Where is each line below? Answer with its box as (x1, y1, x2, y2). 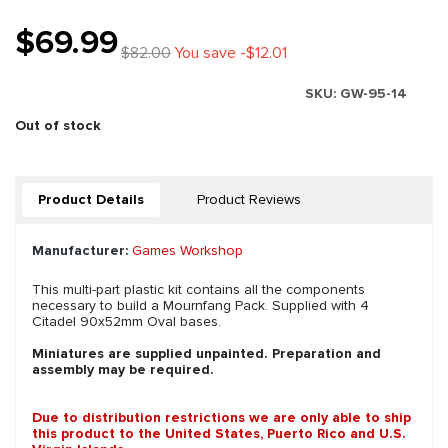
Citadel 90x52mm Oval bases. (32, 313, 221, 331)
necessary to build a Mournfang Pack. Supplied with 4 (32, 297, 369, 315)
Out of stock (15, 117, 101, 135)
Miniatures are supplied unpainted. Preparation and (32, 345, 381, 363)
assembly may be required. (32, 361, 214, 379)
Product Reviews (197, 191, 301, 209)
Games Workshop (132, 242, 243, 260)
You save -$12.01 (174, 43, 287, 64)
